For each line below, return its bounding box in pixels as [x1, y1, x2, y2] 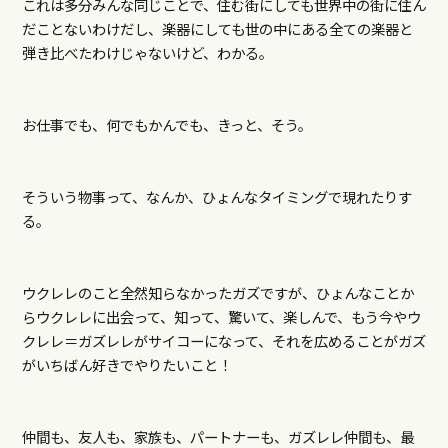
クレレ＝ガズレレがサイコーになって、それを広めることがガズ [21, 330, 426, 352]
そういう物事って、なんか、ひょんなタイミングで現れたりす [21, 186, 412, 208]
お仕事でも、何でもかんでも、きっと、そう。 [21, 114, 312, 136]
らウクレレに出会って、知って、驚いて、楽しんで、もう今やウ [21, 306, 421, 328]
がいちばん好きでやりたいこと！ [21, 354, 232, 376]
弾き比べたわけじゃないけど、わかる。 [21, 42, 273, 64]
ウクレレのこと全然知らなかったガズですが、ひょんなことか [21, 282, 414, 304]
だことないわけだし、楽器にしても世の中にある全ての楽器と [21, 18, 413, 40]
